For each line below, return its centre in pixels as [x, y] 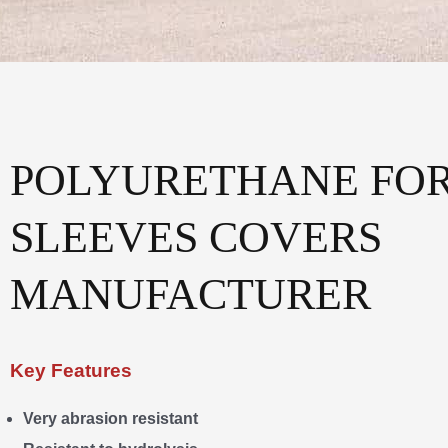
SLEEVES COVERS [196, 237]
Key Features [71, 370]
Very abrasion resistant [110, 418]
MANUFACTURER [190, 294]
